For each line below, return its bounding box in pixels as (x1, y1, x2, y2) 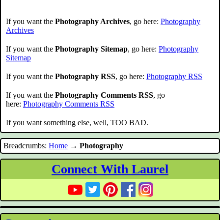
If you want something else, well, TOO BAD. (6, 118, 148, 127)
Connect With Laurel (52, 162, 168, 176)
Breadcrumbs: (3, 141, 49, 150)
